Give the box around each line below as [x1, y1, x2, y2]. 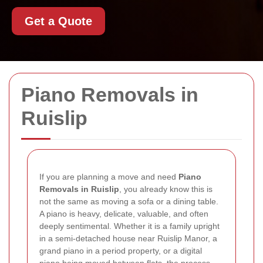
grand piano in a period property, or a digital [39, 246, 202, 255]
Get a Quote [25, 15, 92, 28]
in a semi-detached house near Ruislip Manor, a [39, 234, 217, 243]
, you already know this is [119, 184, 213, 194]
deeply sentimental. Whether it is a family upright [39, 221, 220, 231]
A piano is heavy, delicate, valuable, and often [39, 209, 208, 218]
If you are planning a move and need [39, 172, 178, 181]
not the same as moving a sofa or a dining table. [39, 197, 218, 206]
